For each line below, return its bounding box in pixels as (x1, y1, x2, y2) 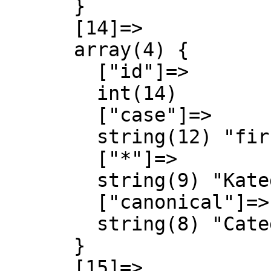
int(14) (5, 82, 97, 104)
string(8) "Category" (5, 213, 97, 235)
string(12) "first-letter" (5, 126, 97, 148)
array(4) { (5, 39, 74, 60)
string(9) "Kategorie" (5, 169, 97, 191)
